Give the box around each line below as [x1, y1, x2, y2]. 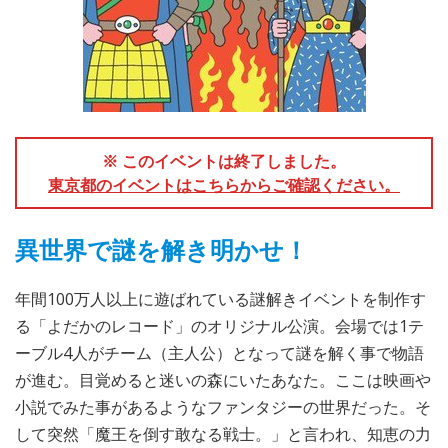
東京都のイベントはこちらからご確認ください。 [48, 173, 400, 196]
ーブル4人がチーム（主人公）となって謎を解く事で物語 [15, 341, 424, 364]
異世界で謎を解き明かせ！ [15, 232, 308, 266]
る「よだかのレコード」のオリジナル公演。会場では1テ [15, 314, 424, 337]
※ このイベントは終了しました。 [102, 149, 346, 172]
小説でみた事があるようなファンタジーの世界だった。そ [15, 395, 431, 418]
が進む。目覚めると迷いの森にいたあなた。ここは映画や [15, 368, 431, 391]
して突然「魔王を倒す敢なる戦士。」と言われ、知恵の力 [15, 422, 431, 445]
